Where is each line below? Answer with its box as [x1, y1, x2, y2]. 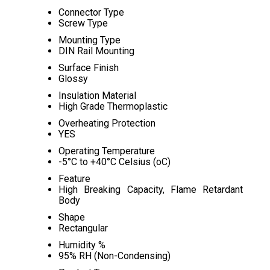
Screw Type [58, 17, 108, 29]
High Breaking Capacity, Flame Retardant [58, 184, 243, 195]
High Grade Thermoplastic [58, 101, 168, 112]
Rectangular [58, 222, 108, 234]
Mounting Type [58, 34, 121, 46]
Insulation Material [58, 90, 136, 101]
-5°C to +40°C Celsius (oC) [58, 156, 171, 168]
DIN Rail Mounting [58, 45, 134, 57]
